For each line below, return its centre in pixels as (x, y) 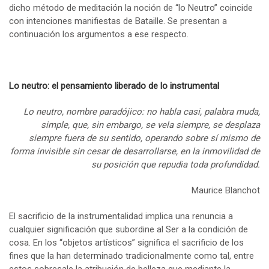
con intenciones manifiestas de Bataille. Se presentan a (118, 21)
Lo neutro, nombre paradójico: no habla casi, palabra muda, (142, 112)
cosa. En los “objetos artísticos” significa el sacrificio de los (126, 243)
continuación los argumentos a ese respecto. (99, 35)
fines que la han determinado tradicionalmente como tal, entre (131, 256)
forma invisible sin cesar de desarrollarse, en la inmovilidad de (135, 152)
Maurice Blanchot (226, 191)
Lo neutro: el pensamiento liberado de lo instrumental (114, 86)
